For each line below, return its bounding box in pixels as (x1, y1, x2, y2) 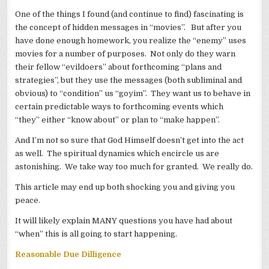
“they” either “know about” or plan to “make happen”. (15, 115, 222, 125)
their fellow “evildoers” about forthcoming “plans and (15, 62, 222, 72)
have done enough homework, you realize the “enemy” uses (15, 36, 247, 46)
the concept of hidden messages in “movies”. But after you (15, 23, 242, 32)
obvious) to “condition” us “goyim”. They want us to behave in (15, 89, 251, 98)
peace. (15, 196, 41, 205)
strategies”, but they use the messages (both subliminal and (15, 76, 243, 85)
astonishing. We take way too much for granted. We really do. (15, 162, 253, 172)
